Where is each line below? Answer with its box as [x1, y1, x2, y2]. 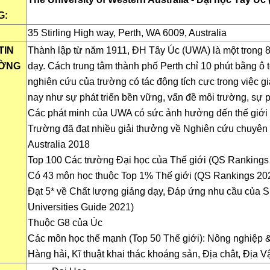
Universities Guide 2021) [27, 201, 134, 212]
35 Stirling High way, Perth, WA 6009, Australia [27, 27, 227, 38]
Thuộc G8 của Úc [27, 217, 102, 228]
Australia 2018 [27, 139, 90, 149]
